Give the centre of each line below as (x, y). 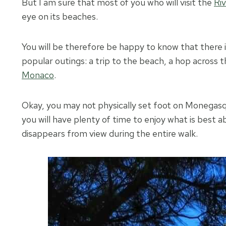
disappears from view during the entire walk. (110, 134)
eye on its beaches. (60, 17)
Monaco (38, 75)
